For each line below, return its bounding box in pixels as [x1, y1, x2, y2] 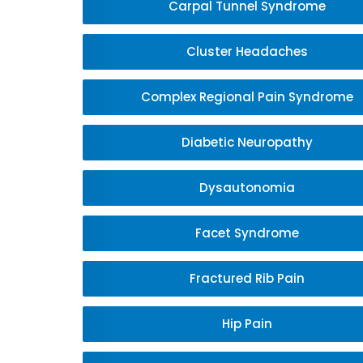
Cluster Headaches [186, 43, 308, 60]
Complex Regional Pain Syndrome [140, 88, 353, 105]
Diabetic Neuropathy [181, 134, 313, 151]
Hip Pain [221, 315, 272, 332]
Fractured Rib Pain [189, 270, 305, 287]
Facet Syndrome [194, 224, 299, 241]
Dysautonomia [199, 179, 295, 196]
